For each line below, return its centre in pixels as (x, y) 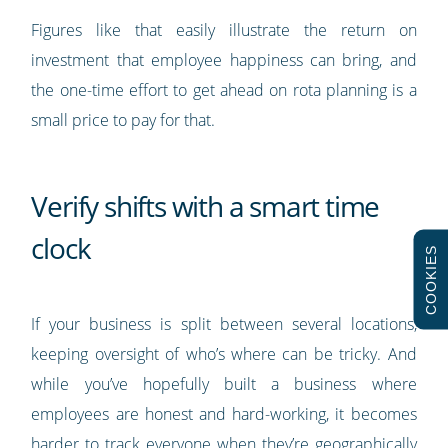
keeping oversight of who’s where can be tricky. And (224, 354)
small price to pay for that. (123, 120)
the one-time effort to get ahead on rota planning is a (224, 90)
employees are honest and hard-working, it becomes (224, 414)
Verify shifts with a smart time (205, 206)
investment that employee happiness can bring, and (224, 60)
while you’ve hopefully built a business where (224, 384)
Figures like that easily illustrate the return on (224, 30)
